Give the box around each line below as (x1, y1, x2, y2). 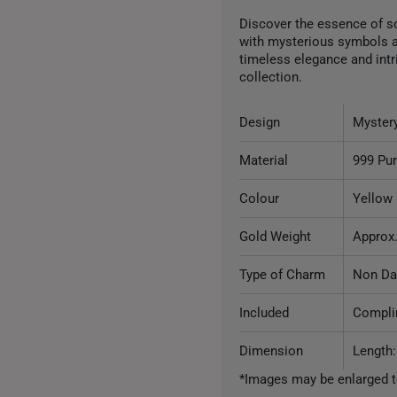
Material (239, 152, 289, 168)
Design (239, 114, 281, 130)
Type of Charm (239, 267, 326, 283)
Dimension (239, 343, 304, 359)
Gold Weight (239, 229, 312, 245)
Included (239, 305, 290, 321)
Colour (239, 191, 280, 206)
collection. (239, 69, 303, 85)
